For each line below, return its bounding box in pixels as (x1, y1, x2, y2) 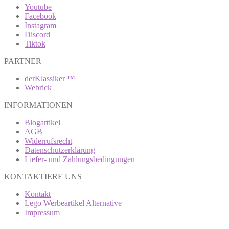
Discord (25, 30, 50, 39)
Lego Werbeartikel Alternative (25, 198, 122, 208)
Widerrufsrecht (25, 136, 72, 145)
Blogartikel (25, 118, 60, 127)
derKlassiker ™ (25, 74, 75, 83)
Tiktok (25, 39, 45, 48)
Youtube (25, 2, 52, 11)
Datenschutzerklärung (25, 145, 95, 154)
